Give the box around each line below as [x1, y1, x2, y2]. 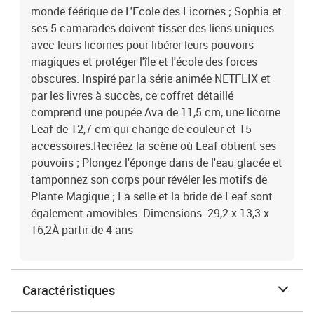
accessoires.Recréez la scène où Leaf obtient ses [31, 138, 276, 153]
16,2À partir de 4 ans [31, 222, 133, 238]
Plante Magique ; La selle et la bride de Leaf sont [31, 189, 273, 204]
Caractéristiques [22, 282, 115, 299]
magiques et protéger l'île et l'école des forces [31, 54, 257, 69]
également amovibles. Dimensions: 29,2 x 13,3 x [31, 205, 269, 221]
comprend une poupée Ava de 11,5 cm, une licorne [31, 104, 280, 120]
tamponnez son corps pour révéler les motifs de [31, 172, 267, 187]
